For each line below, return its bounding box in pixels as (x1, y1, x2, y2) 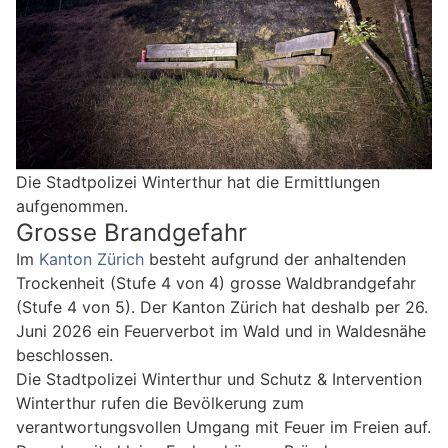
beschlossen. (16, 345, 113, 366)
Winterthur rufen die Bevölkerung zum (16, 393, 304, 414)
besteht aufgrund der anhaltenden (144, 249, 406, 270)
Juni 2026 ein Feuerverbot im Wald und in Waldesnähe (16, 321, 426, 342)
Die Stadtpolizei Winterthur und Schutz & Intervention (16, 369, 422, 390)
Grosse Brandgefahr (16, 218, 247, 248)
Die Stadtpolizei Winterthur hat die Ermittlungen (16, 172, 380, 193)
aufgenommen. (16, 196, 128, 217)
